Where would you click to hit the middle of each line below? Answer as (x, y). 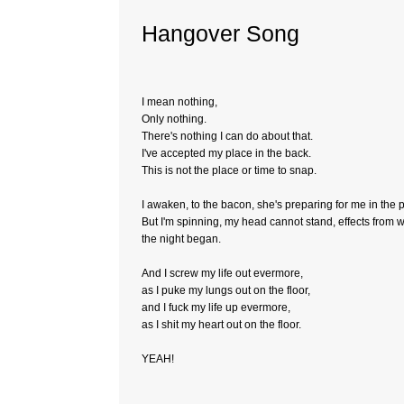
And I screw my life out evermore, (222, 273)
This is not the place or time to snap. (229, 170)
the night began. (181, 239)
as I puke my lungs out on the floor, (226, 290)
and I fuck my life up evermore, (216, 308)
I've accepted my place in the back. (226, 153)
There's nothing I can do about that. (227, 136)
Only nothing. (174, 119)
